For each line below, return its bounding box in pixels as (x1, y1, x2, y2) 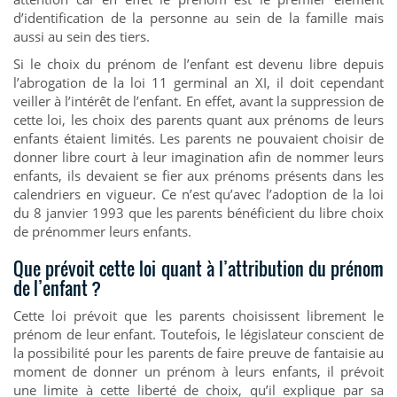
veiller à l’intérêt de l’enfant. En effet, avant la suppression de (13, 91, 384, 110)
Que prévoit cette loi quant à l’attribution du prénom (13, 254, 384, 282)
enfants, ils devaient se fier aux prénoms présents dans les (13, 166, 384, 184)
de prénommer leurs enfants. (13, 222, 191, 240)
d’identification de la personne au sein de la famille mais (13, 8, 384, 27)
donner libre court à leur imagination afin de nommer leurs (13, 147, 384, 166)
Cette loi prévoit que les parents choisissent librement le (13, 306, 384, 324)
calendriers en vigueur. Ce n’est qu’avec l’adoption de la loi (13, 184, 384, 203)
